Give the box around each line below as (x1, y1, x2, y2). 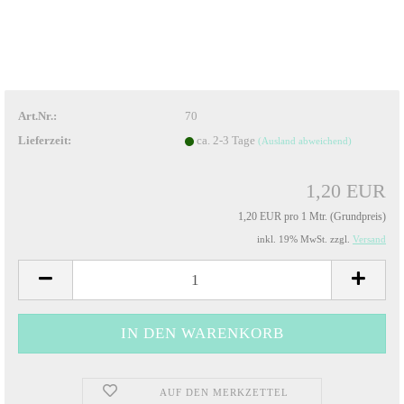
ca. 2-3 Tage (197, 133, 258, 147)
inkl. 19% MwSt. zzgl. (257, 234, 353, 244)
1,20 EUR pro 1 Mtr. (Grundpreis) (238, 210, 386, 223)
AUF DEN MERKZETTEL (159, 387, 289, 398)
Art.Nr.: (18, 108, 57, 123)
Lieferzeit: (18, 133, 71, 147)
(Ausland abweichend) (258, 134, 352, 146)
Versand (353, 234, 386, 244)
